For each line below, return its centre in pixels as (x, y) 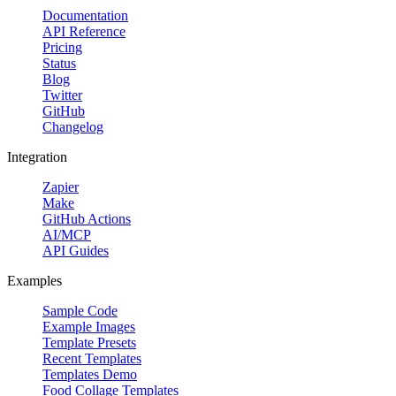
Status (59, 63)
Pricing (62, 47)
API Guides (76, 250)
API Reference (84, 31)
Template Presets (89, 342)
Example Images (89, 326)
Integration (37, 156)
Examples (34, 280)
